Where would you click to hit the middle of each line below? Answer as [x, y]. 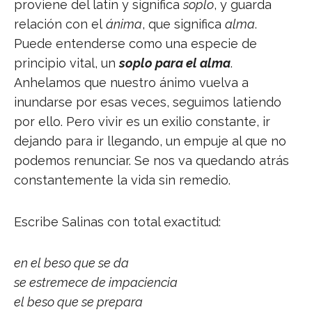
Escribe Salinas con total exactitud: [117, 221]
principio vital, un [67, 63]
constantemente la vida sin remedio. [122, 180]
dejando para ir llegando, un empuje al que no [150, 141]
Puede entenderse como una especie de [135, 44]
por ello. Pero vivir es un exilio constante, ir [142, 122]
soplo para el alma [175, 63]
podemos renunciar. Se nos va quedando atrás [151, 161]
